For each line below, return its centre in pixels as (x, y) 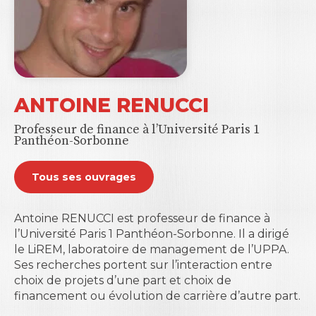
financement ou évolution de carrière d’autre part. (157, 296)
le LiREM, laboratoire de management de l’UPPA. (152, 250)
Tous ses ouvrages (84, 177)
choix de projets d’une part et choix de (123, 281)
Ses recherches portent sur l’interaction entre (143, 265)
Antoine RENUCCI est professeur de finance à (142, 219)
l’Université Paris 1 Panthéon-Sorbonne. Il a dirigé (152, 234)
